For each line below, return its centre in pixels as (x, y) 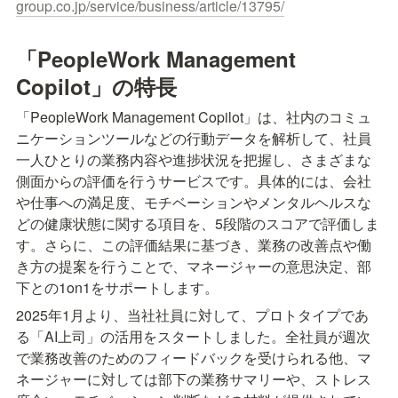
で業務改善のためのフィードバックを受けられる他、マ (194, 358)
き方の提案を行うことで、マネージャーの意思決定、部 (194, 267)
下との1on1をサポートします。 (117, 288)
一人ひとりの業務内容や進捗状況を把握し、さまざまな (194, 160)
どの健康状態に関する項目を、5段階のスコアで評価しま (198, 224)
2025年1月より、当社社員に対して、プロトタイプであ (192, 315)
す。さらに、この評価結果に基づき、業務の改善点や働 (194, 245)
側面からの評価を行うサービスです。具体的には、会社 (194, 181)
